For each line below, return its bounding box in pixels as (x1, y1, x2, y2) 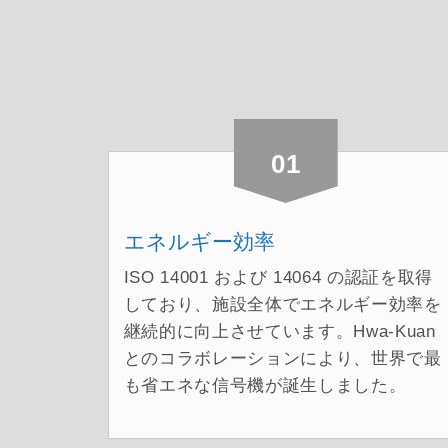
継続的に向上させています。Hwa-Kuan (123, 321, 436, 341)
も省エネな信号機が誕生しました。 (123, 375, 407, 395)
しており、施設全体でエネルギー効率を (123, 294, 442, 314)
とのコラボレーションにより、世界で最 (123, 348, 442, 368)
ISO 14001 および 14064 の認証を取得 (123, 267, 433, 287)
